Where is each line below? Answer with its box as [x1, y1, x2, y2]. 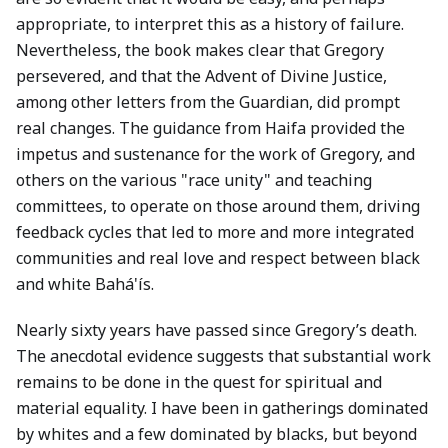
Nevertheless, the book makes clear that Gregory [16, 39, 384, 61]
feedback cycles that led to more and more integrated [16, 221, 414, 243]
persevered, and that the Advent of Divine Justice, [16, 65, 387, 87]
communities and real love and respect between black [16, 247, 420, 269]
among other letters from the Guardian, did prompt [16, 91, 400, 113]
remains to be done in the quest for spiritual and [16, 371, 382, 393]
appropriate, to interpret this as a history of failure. [16, 13, 404, 35]
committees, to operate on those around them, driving [16, 195, 420, 217]
